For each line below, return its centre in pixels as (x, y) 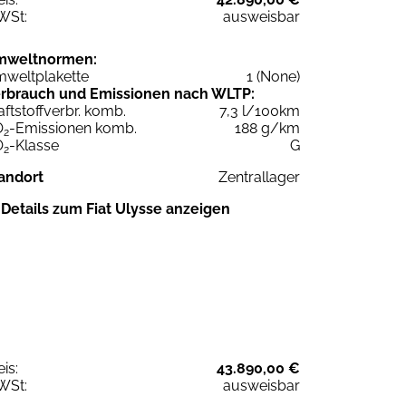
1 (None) (273, 76)
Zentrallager (259, 177)
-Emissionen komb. (73, 128)
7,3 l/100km (260, 111)
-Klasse (34, 145)
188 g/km (267, 128)
